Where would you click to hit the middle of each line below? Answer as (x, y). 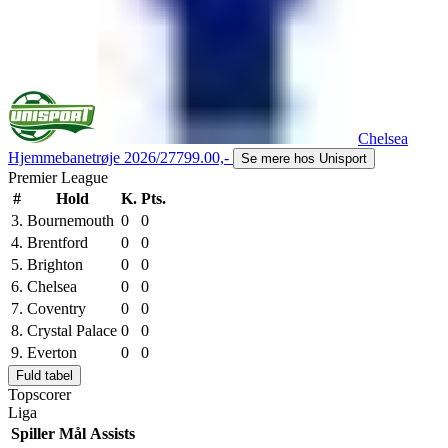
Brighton (55, 264)
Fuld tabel (44, 375)
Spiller (33, 433)
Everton (52, 352)
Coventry (56, 308)
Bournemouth (70, 220)
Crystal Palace (72, 330)
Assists (112, 433)
